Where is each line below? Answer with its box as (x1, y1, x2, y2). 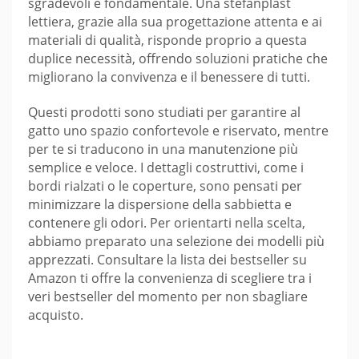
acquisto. (28, 305, 83, 324)
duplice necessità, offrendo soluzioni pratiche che (28, 49, 328, 67)
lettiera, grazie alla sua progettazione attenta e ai (28, 12, 322, 30)
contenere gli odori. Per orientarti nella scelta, (28, 213, 305, 232)
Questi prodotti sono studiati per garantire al (28, 103, 301, 121)
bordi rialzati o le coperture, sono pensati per (28, 176, 302, 195)
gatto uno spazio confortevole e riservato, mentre (28, 121, 329, 139)
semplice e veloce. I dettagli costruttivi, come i (28, 158, 304, 176)
